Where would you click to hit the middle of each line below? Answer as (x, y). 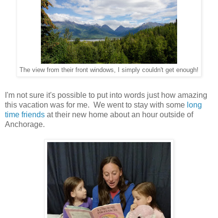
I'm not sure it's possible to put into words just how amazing (106, 95)
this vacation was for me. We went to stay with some (96, 105)
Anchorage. (25, 124)
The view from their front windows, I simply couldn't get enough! (109, 70)
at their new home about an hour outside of (119, 114)
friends (33, 114)
